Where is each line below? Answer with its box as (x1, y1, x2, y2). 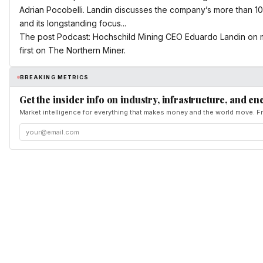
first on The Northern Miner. (19, 45, 126, 56)
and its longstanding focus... (19, 18, 126, 29)
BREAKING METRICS (20, 73, 89, 80)
